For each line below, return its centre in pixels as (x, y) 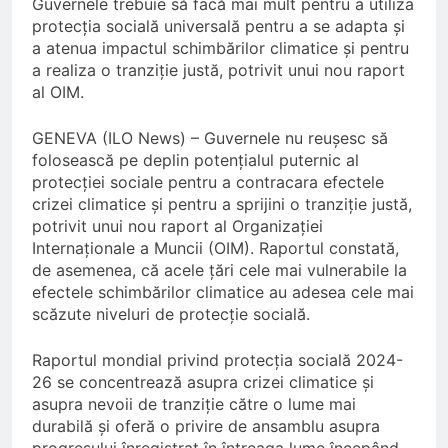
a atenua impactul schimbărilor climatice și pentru (220, 48)
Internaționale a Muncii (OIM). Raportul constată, (215, 248)
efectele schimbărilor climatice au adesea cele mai (223, 292)
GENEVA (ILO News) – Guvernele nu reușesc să (210, 138)
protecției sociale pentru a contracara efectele (208, 182)
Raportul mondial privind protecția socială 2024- (217, 360)
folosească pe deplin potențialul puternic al (195, 160)
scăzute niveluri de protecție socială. (171, 314)
